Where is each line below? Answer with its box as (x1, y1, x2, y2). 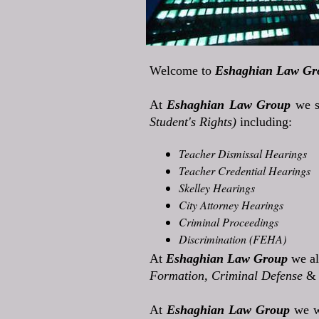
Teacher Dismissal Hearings (179, 146, 307, 161)
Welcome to (150, 63, 215, 78)
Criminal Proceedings (179, 214, 278, 229)
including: (240, 115, 292, 129)
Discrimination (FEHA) (179, 231, 286, 246)
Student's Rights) (150, 115, 240, 129)
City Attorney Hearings (179, 197, 283, 212)
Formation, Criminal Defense (150, 268, 306, 283)
